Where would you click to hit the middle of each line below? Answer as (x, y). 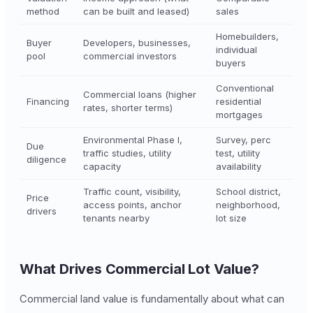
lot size (231, 218)
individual (236, 50)
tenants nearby (116, 218)
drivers (42, 211)
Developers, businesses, (137, 43)
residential (239, 101)
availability (239, 166)
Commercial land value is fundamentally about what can (152, 299)
